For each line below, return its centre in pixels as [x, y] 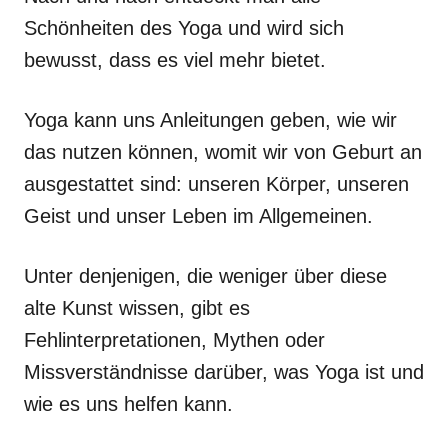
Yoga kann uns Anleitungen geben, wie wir [210, 119]
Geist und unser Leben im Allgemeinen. [198, 215]
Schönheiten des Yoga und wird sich [184, 27]
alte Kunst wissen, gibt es [137, 307]
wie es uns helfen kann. [128, 403]
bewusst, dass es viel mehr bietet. [175, 59]
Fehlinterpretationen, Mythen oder [174, 339]
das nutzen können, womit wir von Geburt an [223, 151]
